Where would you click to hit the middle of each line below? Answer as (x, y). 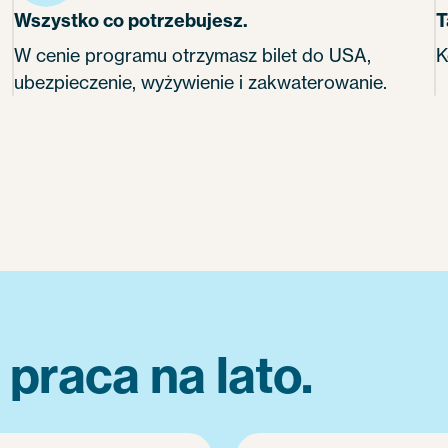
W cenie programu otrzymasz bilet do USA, (192, 55)
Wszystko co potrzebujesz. (131, 20)
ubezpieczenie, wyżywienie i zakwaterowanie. (200, 82)
